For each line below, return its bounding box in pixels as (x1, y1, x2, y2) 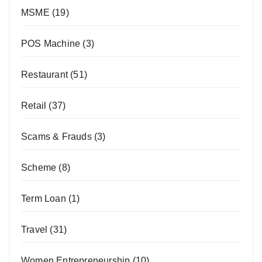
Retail (21, 100, 47, 111)
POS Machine (21, 38, 81, 49)
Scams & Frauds (21, 131, 92, 142)
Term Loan (21, 193, 66, 204)
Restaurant (21, 69, 68, 80)
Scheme (21, 162, 57, 173)
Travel (21, 224, 48, 235)
